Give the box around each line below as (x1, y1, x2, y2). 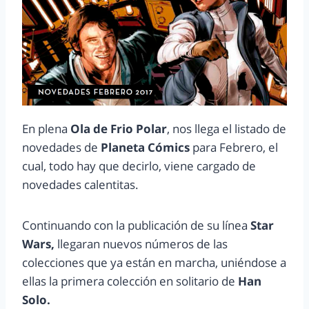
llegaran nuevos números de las (54, 235, 228, 252)
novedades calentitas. (22, 176, 139, 192)
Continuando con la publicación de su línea (22, 217, 250, 233)
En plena (22, 120, 70, 137)
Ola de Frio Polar (70, 120, 167, 137)
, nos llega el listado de (167, 120, 286, 137)
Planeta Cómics (101, 139, 190, 155)
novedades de (22, 139, 101, 155)
